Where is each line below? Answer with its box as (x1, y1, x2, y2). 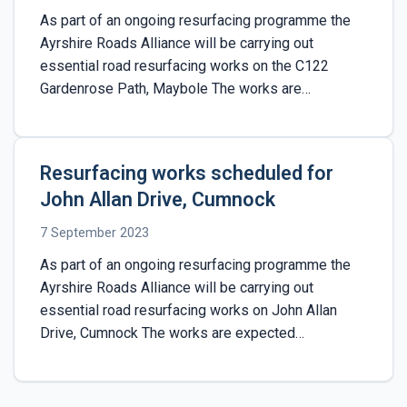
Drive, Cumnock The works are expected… (40, 323, 304, 342)
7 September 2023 (40, 224, 149, 241)
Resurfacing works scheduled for (40, 161, 333, 184)
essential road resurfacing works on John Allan (40, 301, 337, 319)
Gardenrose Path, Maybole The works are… (40, 79, 311, 97)
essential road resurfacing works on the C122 (40, 56, 329, 74)
